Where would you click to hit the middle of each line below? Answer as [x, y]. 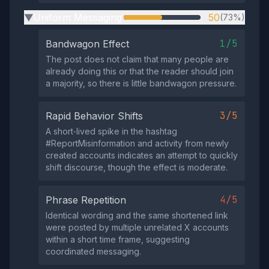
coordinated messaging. [93, 251]
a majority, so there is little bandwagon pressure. [141, 83]
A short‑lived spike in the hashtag [111, 131]
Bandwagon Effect [87, 44]
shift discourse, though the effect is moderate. [137, 167]
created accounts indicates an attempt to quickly [142, 155]
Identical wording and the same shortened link [137, 215]
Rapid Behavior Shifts [94, 116]
